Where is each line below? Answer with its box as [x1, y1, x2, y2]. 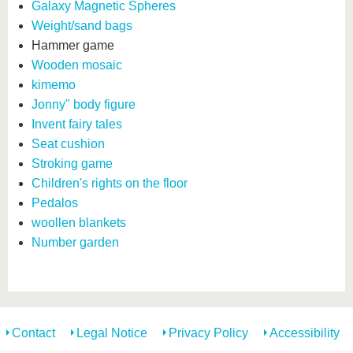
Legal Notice [76, 326, 147, 340]
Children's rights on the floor [32, 176, 188, 190]
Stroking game [32, 157, 113, 170]
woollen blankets [32, 216, 126, 229]
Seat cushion [32, 137, 105, 150]
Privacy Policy [169, 326, 248, 340]
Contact [12, 326, 55, 340]
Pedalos [32, 196, 78, 210]
